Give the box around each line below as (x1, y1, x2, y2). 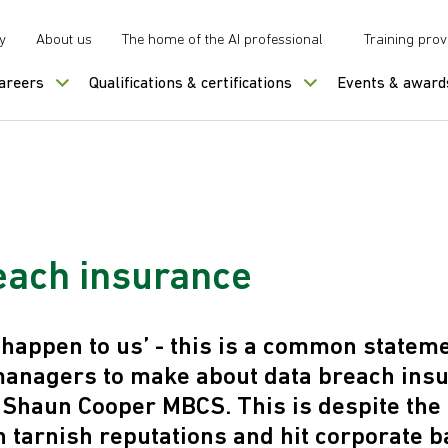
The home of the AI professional (122, 33, 323, 48)
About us (36, 33, 92, 48)
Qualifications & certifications (89, 76, 292, 92)
